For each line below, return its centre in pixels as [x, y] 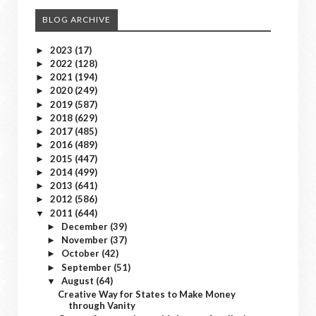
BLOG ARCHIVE [77, 19]
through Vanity [102, 305]
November [85, 240]
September [87, 267]
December [85, 226]
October [81, 254]
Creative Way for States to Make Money [147, 294]
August [78, 280]
